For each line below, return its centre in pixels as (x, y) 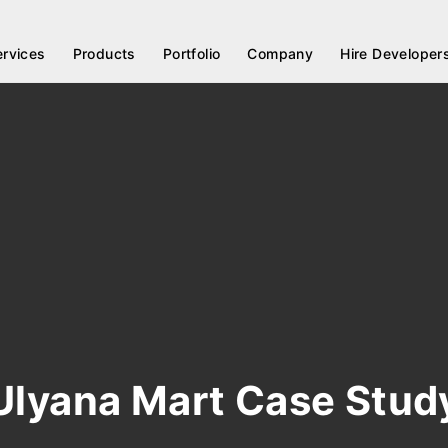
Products (104, 54)
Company (280, 54)
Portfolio (191, 54)
